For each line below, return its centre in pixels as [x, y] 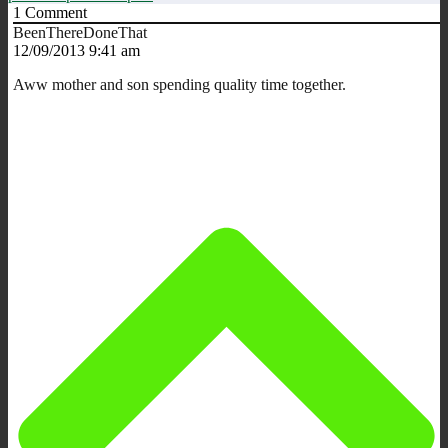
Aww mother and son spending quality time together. [179, 84]
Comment [54, 12]
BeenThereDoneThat [80, 32]
